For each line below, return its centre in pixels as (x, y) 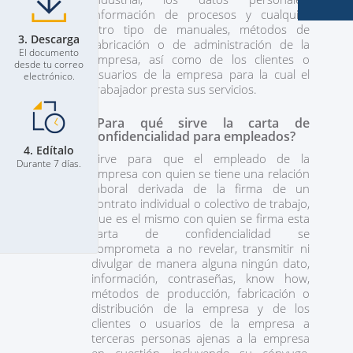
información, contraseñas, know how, (201, 278)
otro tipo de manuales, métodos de (201, 29)
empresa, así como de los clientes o (201, 59)
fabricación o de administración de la (201, 44)
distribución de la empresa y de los (201, 308)
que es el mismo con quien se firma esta (201, 218)
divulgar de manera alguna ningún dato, (201, 263)
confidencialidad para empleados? (195, 136)
